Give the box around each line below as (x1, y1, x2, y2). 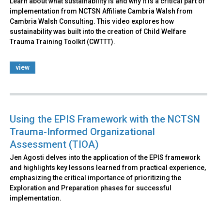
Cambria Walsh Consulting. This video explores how (10, 17, 174, 25)
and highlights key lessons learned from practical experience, (10, 163, 206, 171)
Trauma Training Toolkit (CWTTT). (10, 37, 115, 46)
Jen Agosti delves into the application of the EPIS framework (10, 153, 200, 161)
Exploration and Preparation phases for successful (10, 184, 171, 192)
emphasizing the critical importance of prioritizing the (10, 173, 181, 182)
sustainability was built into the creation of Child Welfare (10, 27, 186, 35)
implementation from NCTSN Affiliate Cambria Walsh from (10, 7, 193, 15)
